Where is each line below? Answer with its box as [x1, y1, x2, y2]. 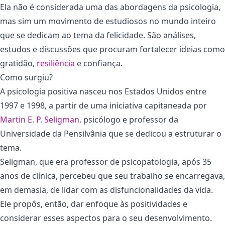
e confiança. [75, 58, 123, 69]
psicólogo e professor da [81, 114, 178, 126]
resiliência [37, 58, 75, 69]
